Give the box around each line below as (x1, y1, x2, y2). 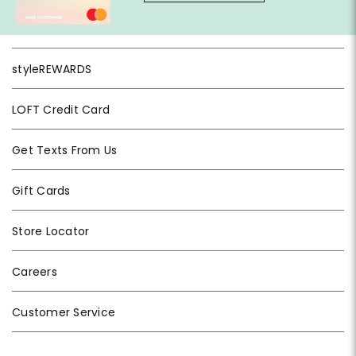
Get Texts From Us (12, 142, 118, 159)
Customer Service (12, 304, 115, 321)
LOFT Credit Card (12, 102, 110, 118)
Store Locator (12, 223, 90, 240)
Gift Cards (12, 183, 71, 199)
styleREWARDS (12, 61, 91, 78)
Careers (12, 264, 57, 281)
